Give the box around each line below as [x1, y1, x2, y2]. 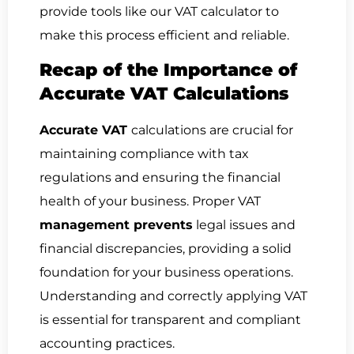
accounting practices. [40, 335, 175, 351]
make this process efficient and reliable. [40, 27, 289, 43]
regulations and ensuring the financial [40, 169, 281, 185]
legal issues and [193, 217, 296, 232]
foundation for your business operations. [40, 264, 293, 280]
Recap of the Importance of [40, 58, 297, 81]
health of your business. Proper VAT [40, 193, 261, 209]
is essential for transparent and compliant [40, 311, 301, 327]
